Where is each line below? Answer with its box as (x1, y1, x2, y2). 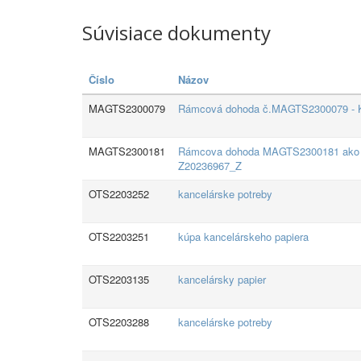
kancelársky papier (178, 272, 266, 287)
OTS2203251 (89, 229, 149, 244)
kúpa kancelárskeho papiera (178, 229, 309, 244)
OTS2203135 (89, 272, 149, 287)
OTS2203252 (89, 186, 149, 201)
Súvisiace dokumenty (82, 19, 271, 46)
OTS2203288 (89, 314, 149, 330)
